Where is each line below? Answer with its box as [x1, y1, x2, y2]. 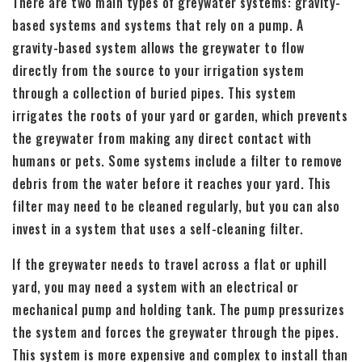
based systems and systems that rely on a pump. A [12, 15, 303, 35]
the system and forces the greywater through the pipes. [12, 322, 339, 342]
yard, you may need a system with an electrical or [12, 276, 299, 297]
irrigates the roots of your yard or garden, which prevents [12, 105, 347, 125]
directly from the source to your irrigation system [12, 60, 304, 80]
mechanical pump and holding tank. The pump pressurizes [12, 299, 344, 319]
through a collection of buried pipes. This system [12, 82, 297, 103]
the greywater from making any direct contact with [12, 128, 312, 148]
